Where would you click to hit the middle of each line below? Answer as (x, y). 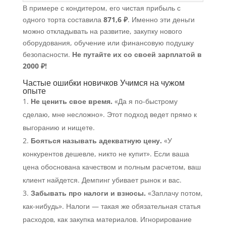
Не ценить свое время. (71, 101)
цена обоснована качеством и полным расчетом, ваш (111, 167)
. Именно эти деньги (161, 20)
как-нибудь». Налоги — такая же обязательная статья (111, 206)
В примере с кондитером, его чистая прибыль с (101, 8)
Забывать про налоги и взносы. (88, 193)
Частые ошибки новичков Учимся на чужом (103, 83)
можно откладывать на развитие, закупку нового (102, 31)
